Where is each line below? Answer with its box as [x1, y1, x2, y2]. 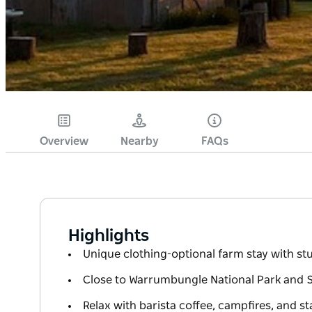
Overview [40, 136, 88, 148]
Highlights [68, 228, 149, 245]
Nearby [120, 136, 159, 148]
